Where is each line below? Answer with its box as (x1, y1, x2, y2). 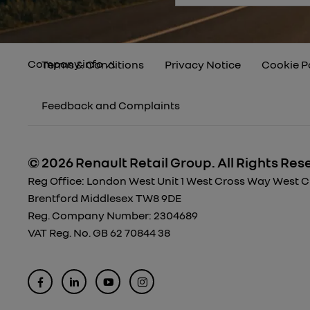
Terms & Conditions (42, 57, 144, 72)
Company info (28, 57, 103, 71)
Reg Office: (28, 174, 84, 188)
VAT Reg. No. (28, 226, 91, 240)
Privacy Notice (165, 57, 241, 72)
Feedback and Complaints (42, 98, 180, 113)
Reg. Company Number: (28, 208, 152, 223)
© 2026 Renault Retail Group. (28, 154, 217, 171)
